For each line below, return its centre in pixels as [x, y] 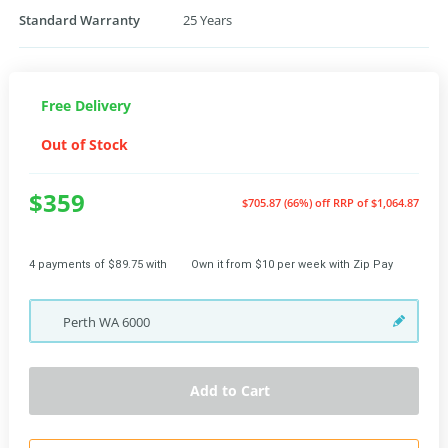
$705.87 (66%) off [287, 202]
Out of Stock [84, 144]
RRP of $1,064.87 [376, 202]
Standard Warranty [79, 19]
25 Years [207, 19]
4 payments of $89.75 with [98, 264]
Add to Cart [230, 390]
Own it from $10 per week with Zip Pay [292, 264]
